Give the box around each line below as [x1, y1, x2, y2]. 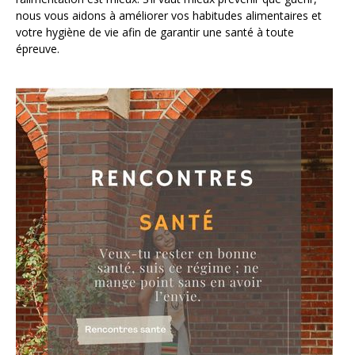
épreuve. [16, 41, 59, 57]
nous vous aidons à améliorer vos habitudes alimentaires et [16, 8, 322, 24]
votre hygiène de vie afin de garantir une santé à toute [16, 25, 294, 40]
